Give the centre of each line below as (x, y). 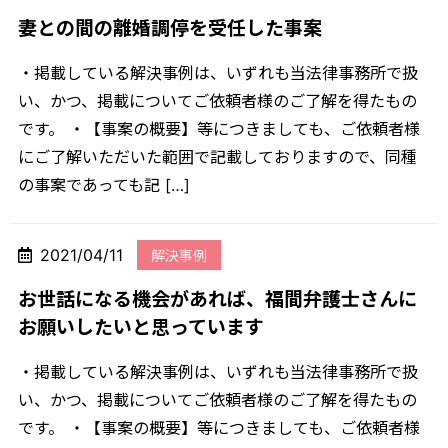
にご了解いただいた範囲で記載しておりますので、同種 (217, 156)
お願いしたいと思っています (141, 328)
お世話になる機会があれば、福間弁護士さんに (217, 300)
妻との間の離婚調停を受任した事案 (170, 28)
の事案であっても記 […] (104, 184)
